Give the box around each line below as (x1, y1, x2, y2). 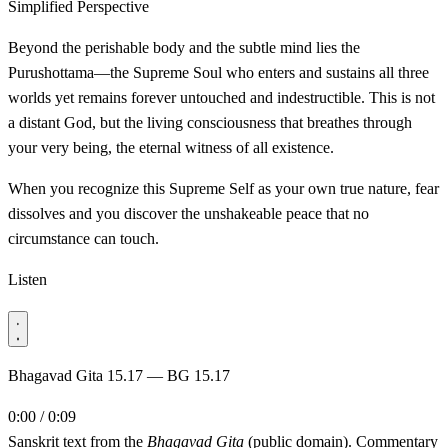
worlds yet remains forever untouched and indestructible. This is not (8, 88, 435, 106)
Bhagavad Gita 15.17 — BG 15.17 (8, 366, 230, 384)
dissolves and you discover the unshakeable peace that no (8, 204, 369, 222)
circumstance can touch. (8, 229, 159, 247)
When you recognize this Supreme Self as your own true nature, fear (8, 179, 439, 197)
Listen (8, 270, 47, 288)
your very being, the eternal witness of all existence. (8, 138, 334, 156)
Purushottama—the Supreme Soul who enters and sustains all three (8, 63, 429, 81)
